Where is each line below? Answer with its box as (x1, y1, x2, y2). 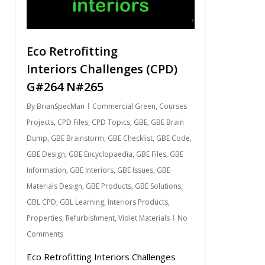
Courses (159, 101, 187, 112)
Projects (26, 117, 54, 128)
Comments (26, 229, 63, 240)
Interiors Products (107, 197, 168, 208)
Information (26, 165, 66, 176)
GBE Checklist (107, 133, 153, 144)
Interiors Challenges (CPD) (26, 61, 177, 77)
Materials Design (26, 181, 82, 192)
